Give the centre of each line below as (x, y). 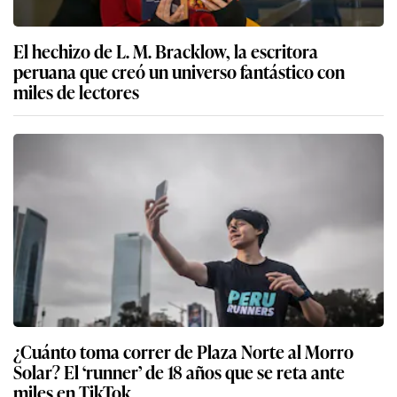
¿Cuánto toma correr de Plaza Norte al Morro (183, 351)
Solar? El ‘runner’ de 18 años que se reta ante (179, 372)
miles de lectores (76, 92)
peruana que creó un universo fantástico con (179, 71)
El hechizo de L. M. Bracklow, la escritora (166, 51)
